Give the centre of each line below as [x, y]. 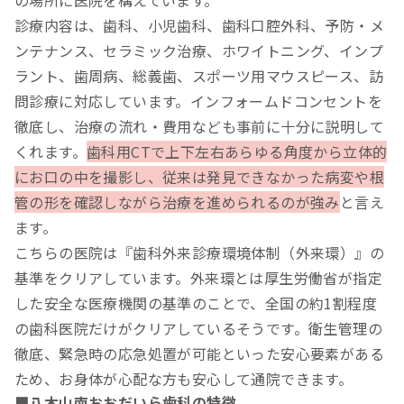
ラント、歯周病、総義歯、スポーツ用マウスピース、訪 [199, 76]
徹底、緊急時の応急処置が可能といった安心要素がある [199, 354]
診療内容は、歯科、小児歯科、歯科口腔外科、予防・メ [199, 26]
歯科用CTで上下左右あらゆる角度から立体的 [237, 152]
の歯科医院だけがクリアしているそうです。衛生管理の [198, 329]
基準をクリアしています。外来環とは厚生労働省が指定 [198, 278]
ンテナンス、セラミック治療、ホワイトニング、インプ [199, 51]
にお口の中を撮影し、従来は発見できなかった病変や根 [199, 177]
